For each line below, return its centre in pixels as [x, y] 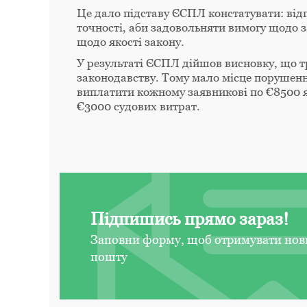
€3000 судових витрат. [138, 106]
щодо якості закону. [131, 41]
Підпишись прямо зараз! [189, 218]
